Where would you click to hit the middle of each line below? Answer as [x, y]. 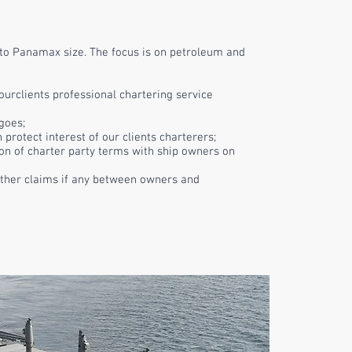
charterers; [186, 137]
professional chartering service [131, 95]
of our [104, 137]
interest [66, 137]
